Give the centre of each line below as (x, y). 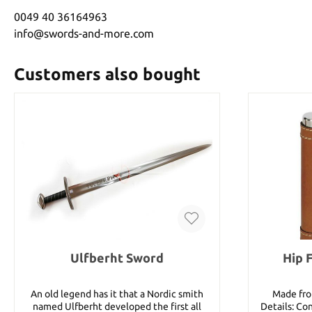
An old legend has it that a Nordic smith (117, 294)
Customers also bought (107, 74)
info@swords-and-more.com (84, 33)
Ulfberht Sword (117, 257)
